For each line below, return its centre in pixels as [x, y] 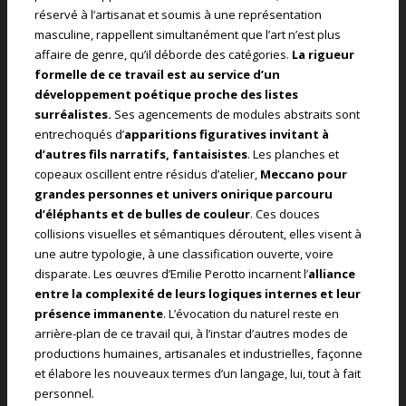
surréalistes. [73, 114]
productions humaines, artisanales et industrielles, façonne [198, 353]
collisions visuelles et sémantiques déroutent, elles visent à [198, 233]
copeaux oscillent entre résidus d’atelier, [147, 174]
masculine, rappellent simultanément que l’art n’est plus [188, 34]
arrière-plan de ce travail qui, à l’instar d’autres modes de [191, 333]
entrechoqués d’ [79, 134]
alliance [332, 273]
